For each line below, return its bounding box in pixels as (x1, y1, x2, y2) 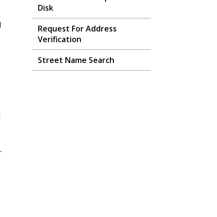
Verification (38, 34, 81, 45)
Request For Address (38, 23, 117, 34)
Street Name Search (38, 55, 114, 65)
